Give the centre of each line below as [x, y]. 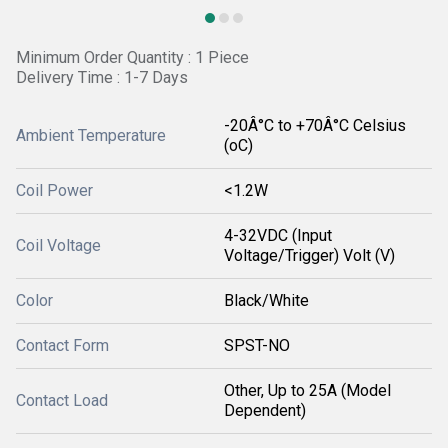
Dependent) [265, 410]
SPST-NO [257, 345]
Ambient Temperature [91, 135]
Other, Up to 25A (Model [307, 390]
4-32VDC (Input [278, 235]
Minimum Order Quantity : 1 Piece [132, 57]
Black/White [266, 300]
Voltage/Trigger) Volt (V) [309, 255]
